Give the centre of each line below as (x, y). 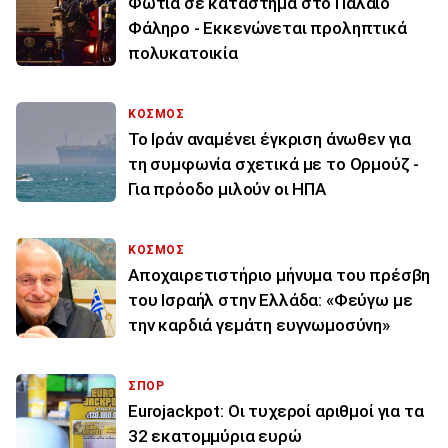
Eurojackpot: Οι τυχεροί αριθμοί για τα (276, 411)
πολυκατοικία (183, 53)
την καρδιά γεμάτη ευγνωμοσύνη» (259, 325)
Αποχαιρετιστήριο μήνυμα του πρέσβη (279, 275)
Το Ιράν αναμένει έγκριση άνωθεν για (270, 139)
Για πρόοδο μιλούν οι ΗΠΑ (227, 189)
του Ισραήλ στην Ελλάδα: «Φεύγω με (270, 300)
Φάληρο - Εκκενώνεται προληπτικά (267, 28)
